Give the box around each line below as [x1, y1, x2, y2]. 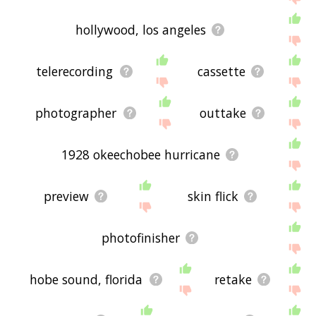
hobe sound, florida [30, 270, 143, 288]
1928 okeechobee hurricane [61, 145, 221, 163]
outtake [199, 104, 246, 121]
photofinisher [102, 229, 181, 246]
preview [43, 187, 89, 205]
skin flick [187, 187, 238, 205]
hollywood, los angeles [75, 20, 207, 38]
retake [214, 270, 252, 288]
